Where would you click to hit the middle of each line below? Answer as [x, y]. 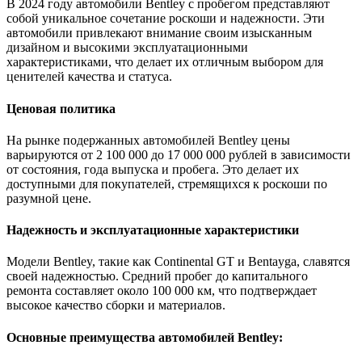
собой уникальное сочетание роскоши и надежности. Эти [166, 19]
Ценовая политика [61, 108]
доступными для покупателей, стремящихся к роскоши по [167, 183]
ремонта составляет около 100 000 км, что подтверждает [162, 291]
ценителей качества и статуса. [89, 77]
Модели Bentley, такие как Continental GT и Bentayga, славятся [178, 262]
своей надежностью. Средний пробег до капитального [157, 276]
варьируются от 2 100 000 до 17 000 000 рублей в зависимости [179, 154]
